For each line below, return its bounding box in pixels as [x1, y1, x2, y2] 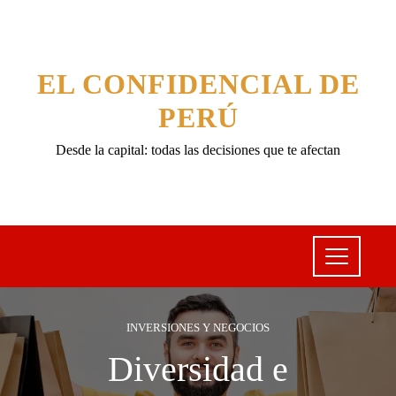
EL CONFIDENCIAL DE [36, 68, 360, 100]
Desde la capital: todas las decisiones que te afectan [56, 142, 340, 157]
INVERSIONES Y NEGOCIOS [126, 322, 270, 334]
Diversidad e [108, 349, 288, 389]
